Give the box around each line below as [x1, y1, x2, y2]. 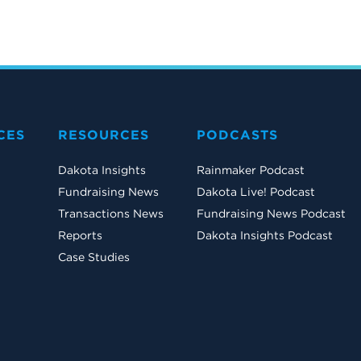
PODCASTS [197, 126, 278, 143]
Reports [58, 228, 102, 243]
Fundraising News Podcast [197, 206, 346, 222]
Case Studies [58, 250, 130, 265]
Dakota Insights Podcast [197, 228, 333, 243]
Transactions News [58, 206, 164, 222]
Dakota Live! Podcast [197, 185, 315, 200]
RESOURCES [58, 126, 149, 143]
